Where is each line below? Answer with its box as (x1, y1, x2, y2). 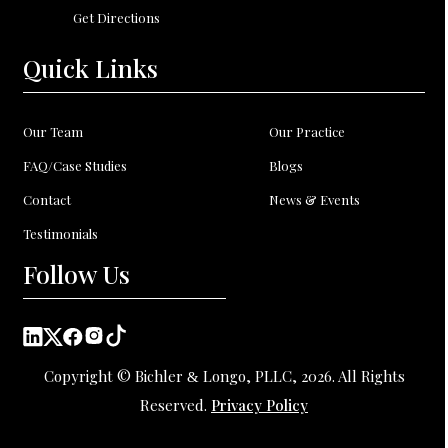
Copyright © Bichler (43, 365, 187, 386)
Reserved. (140, 394, 211, 415)
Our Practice (269, 122, 346, 140)
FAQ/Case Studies (23, 156, 128, 174)
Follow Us (23, 256, 131, 290)
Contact (23, 190, 72, 208)
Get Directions (73, 8, 161, 26)
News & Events (269, 190, 361, 208)
